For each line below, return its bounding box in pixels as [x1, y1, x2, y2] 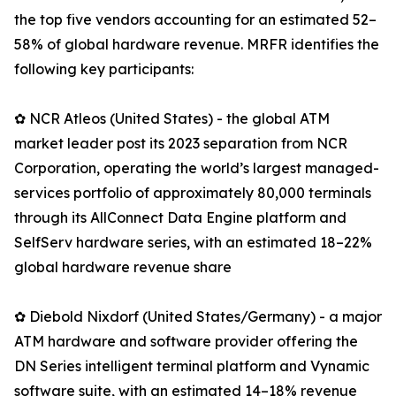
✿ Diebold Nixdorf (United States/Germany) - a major [14, 308, 382, 326]
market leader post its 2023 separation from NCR [14, 134, 347, 153]
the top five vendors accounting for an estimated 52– [14, 11, 377, 29]
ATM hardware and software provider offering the [14, 332, 358, 351]
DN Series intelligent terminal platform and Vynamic [14, 357, 369, 376]
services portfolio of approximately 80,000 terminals [14, 184, 371, 202]
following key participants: [14, 60, 194, 79]
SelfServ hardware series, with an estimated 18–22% [14, 233, 372, 252]
